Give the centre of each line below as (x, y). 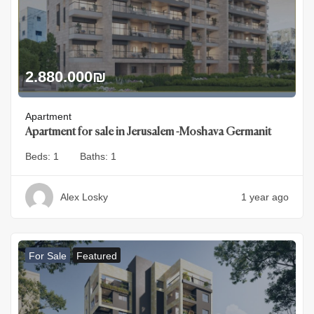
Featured (97, 256)
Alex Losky (84, 197)
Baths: (95, 157)
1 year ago (265, 197)
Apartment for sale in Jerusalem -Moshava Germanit (148, 133)
